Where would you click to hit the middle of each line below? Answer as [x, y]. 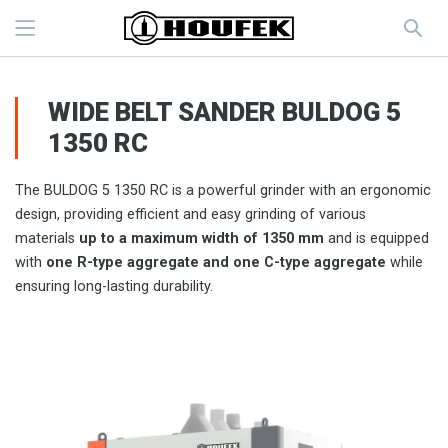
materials [47, 238]
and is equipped [376, 238]
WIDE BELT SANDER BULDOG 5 [224, 112]
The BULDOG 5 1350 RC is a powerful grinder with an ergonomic [223, 190]
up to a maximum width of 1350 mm [201, 238]
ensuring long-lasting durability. [114, 286]
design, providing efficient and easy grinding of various [190, 214]
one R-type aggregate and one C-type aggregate [216, 262]
